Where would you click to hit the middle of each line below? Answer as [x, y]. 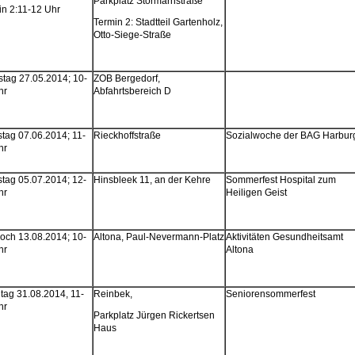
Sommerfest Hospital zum [281, 180]
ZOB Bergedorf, [126, 79]
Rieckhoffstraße [127, 136]
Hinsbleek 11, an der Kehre [152, 180]
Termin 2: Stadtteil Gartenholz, [158, 22]
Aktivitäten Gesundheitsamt [284, 237]
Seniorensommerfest [270, 294]
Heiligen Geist [256, 193]
